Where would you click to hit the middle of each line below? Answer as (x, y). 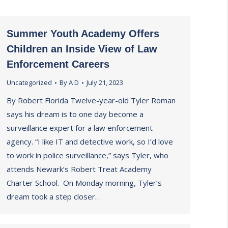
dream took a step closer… (54, 196)
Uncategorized (29, 82)
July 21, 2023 (105, 82)
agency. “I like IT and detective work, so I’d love (90, 141)
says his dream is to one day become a (75, 114)
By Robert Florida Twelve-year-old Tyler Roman (91, 100)
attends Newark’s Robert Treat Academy (79, 169)
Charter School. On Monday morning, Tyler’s (84, 183)
